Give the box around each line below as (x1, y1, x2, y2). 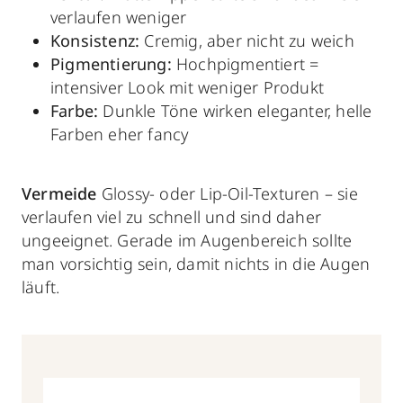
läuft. (22, 276, 60, 299)
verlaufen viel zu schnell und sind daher (22, 206, 322, 228)
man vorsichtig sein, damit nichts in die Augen (22, 253, 371, 275)
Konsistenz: (50, 30, 140, 52)
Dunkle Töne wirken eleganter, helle (98, 100, 372, 122)
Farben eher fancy (50, 123, 189, 146)
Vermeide (22, 183, 97, 205)
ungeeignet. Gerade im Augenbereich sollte (22, 229, 353, 252)
